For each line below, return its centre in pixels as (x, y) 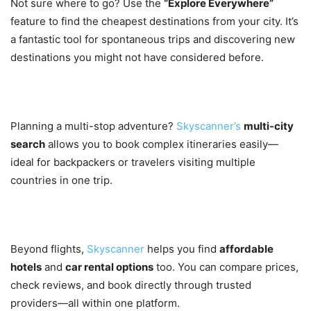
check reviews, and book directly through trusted (131, 285)
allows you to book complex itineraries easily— (162, 144)
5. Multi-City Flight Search (108, 95)
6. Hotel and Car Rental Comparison (144, 218)
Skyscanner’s (209, 126)
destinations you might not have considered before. (137, 58)
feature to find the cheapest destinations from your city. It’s (154, 22)
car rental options (109, 267)
